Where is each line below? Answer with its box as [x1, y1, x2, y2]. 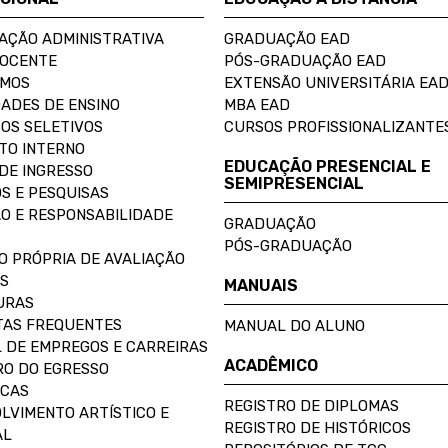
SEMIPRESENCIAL [224, 174, 364, 193]
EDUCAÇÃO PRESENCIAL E [224, 157, 431, 176]
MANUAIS [224, 276, 298, 295]
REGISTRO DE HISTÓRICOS [224, 419, 411, 437]
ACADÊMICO [224, 356, 318, 375]
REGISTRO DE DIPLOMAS [224, 397, 399, 415]
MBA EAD [224, 96, 290, 114]
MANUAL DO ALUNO [224, 317, 365, 335]
